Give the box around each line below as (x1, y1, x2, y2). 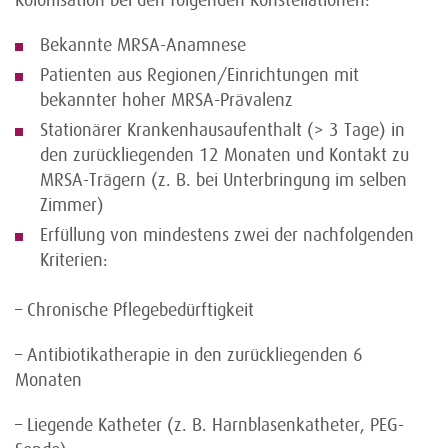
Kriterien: (40, 250, 108, 270)
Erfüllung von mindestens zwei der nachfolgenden (40, 225, 414, 245)
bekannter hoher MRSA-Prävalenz (40, 90, 293, 110)
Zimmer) (40, 195, 104, 215)
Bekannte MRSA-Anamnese (40, 35, 246, 55)
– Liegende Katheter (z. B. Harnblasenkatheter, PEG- (15, 415, 404, 435)
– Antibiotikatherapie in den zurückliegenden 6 (15, 345, 363, 365)
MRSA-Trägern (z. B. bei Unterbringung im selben (40, 170, 407, 190)
